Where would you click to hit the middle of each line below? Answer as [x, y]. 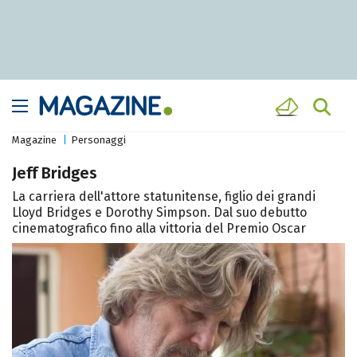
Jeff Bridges [55, 173]
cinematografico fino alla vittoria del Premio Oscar [159, 229]
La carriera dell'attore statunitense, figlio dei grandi [164, 197]
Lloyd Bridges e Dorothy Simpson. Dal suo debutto [159, 213]
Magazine [34, 140]
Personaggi [98, 140]
